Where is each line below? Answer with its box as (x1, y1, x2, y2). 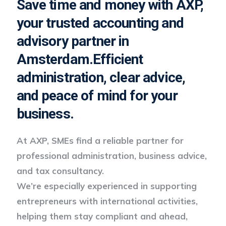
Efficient (93, 50, 143, 68)
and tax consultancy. (16, 165, 104, 176)
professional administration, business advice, (16, 150, 207, 161)
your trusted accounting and (16, 14, 184, 31)
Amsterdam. (16, 50, 93, 68)
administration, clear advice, (16, 69, 186, 86)
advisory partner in (16, 32, 129, 49)
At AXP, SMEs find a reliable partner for (16, 135, 184, 146)
